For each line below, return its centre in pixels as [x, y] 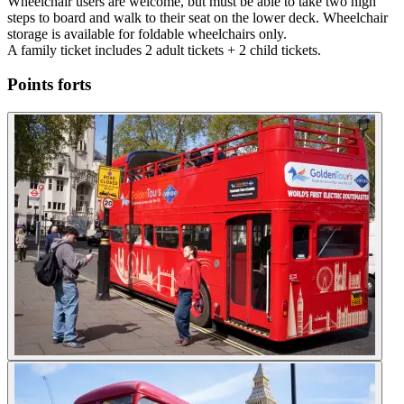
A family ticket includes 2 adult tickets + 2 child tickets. [164, 50]
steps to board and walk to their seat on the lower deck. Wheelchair [197, 17]
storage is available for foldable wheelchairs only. [147, 33]
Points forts [49, 85]
